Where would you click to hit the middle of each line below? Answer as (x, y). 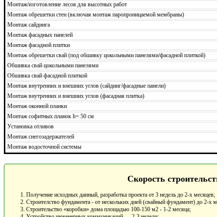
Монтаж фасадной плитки (39, 45)
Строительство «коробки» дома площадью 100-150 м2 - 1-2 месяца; (108, 209)
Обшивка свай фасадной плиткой (47, 75)
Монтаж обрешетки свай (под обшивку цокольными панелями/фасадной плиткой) (106, 55)
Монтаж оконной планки (37, 106)
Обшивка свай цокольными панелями (53, 65)
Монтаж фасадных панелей (40, 35)
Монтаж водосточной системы (44, 147)
